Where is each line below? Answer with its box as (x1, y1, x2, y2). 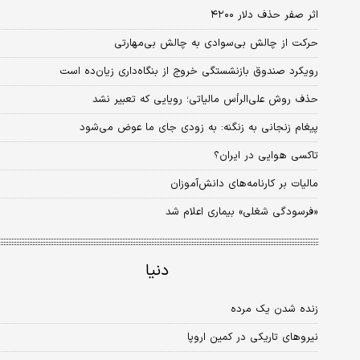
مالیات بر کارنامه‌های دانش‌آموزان (170, 176, 318, 193)
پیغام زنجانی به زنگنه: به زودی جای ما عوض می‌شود (217, 120, 318, 137)
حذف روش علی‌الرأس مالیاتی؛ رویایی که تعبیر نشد (182, 92, 318, 108)
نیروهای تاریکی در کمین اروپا (187, 329, 318, 346)
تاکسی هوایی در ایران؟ (214, 148, 318, 165)
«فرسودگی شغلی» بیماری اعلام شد (166, 204, 318, 221)
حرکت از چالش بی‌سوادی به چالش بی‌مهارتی (114, 35, 318, 52)
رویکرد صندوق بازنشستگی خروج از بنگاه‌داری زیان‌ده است (59, 63, 318, 80)
